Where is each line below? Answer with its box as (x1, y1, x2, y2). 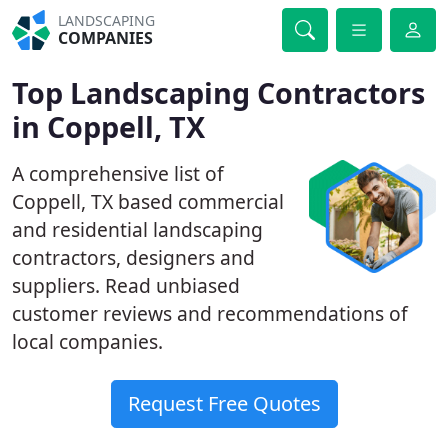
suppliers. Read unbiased (12, 272, 240, 299)
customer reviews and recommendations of (12, 300, 408, 327)
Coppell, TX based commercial (12, 188, 284, 215)
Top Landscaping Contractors (12, 73, 425, 112)
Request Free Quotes (127, 390, 321, 417)
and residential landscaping (12, 216, 263, 243)
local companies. (12, 328, 163, 355)
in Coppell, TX (12, 107, 205, 146)
